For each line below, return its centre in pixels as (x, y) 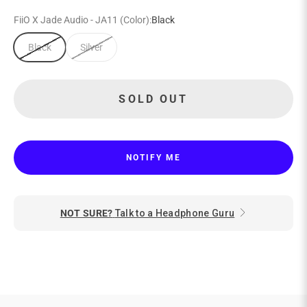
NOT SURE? (86, 213)
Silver (91, 47)
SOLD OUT (153, 99)
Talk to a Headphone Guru (175, 213)
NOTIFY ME (153, 157)
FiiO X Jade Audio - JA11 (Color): (83, 20)
